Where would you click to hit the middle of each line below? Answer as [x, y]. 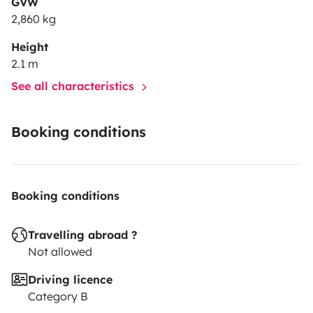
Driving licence [70, 280]
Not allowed [60, 252]
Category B [58, 297]
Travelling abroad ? [82, 235]
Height [30, 47]
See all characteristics [74, 86]
